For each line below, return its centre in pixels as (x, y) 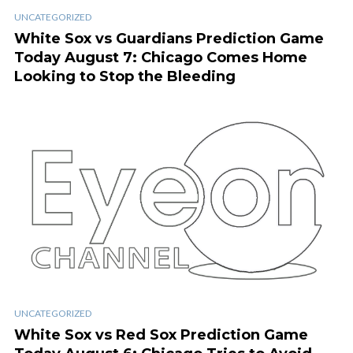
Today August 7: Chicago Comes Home (161, 58)
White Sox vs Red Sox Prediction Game (161, 334)
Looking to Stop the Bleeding (125, 77)
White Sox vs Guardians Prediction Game (169, 39)
